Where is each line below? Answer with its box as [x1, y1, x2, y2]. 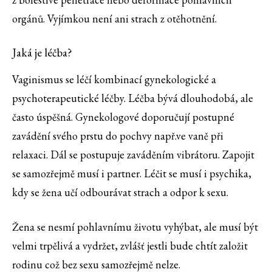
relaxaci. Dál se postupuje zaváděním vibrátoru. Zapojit [12, 148, 254, 162]
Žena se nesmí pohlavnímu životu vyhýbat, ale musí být [12, 220, 258, 234]
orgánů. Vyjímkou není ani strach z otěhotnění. [12, 12, 217, 26]
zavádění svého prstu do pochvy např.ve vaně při [12, 129, 223, 143]
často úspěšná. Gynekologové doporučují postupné [12, 110, 234, 124]
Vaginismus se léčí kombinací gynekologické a [12, 72, 216, 87]
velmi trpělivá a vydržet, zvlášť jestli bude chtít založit [12, 239, 248, 253]
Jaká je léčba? [12, 45, 72, 61]
